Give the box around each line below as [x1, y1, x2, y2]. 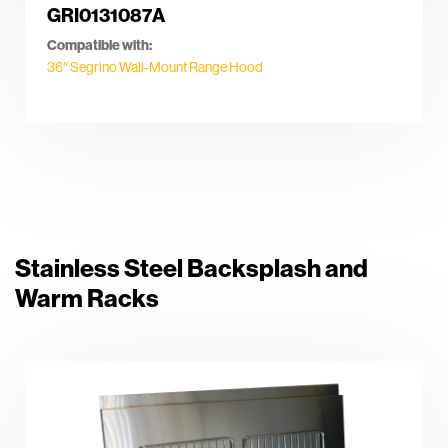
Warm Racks [15, 282, 159, 315]
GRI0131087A [47, 3, 165, 28]
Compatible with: [47, 35, 152, 54]
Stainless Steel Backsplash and [15, 252, 368, 285]
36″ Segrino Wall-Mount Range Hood [47, 57, 263, 76]
